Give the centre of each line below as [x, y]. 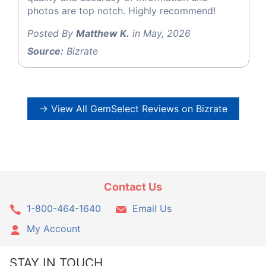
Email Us [152, 208]
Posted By [52, 34]
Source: [45, 51]
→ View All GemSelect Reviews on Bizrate [133, 109]
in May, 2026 [160, 34]
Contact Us [133, 186]
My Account [53, 228]
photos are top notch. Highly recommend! [121, 11]
